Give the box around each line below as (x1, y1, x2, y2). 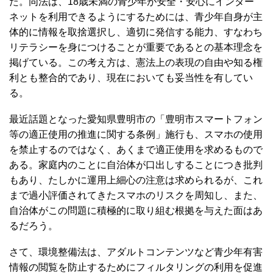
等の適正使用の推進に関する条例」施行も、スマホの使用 (9, 129, 263, 140)
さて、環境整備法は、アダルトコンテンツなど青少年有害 (9, 246, 263, 257)
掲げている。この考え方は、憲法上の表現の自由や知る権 (9, 57, 263, 68)
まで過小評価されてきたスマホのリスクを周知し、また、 (9, 190, 263, 200)
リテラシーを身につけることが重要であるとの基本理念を (9, 41, 263, 52)
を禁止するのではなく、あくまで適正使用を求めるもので (9, 144, 263, 155)
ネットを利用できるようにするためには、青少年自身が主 (9, 11, 263, 22)
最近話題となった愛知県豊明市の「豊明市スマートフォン (9, 113, 263, 124)
